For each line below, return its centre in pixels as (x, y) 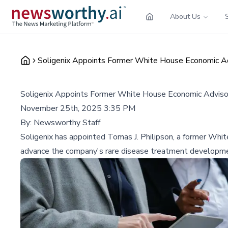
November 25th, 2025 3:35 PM (78, 108)
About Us (185, 16)
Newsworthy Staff (67, 122)
